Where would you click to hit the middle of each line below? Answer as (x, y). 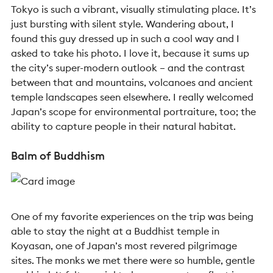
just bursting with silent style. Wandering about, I (122, 24)
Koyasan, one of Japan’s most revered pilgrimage (124, 246)
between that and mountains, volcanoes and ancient (132, 82)
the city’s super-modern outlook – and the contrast (128, 68)
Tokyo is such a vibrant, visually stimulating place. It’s (133, 9)
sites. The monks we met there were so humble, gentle (133, 260)
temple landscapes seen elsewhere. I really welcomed (132, 97)
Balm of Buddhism (58, 156)
